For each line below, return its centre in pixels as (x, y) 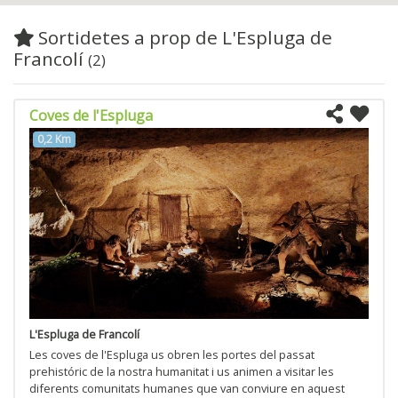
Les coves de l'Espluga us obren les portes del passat (172, 354)
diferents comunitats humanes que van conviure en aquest (187, 388)
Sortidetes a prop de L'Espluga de (183, 37)
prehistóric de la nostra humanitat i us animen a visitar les (182, 371)
